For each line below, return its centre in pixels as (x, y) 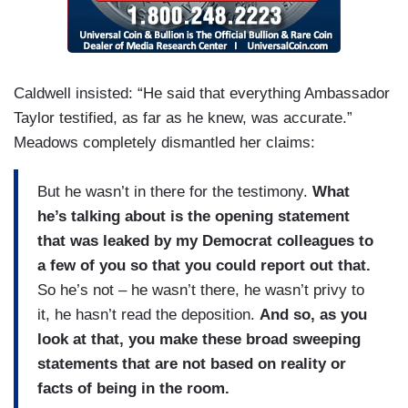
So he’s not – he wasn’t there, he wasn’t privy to (201, 290)
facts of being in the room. (133, 388)
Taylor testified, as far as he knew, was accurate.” (183, 118)
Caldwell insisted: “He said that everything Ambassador (202, 94)
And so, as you (313, 314)
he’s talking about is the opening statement (194, 216)
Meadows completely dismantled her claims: (164, 143)
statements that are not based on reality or (192, 363)
